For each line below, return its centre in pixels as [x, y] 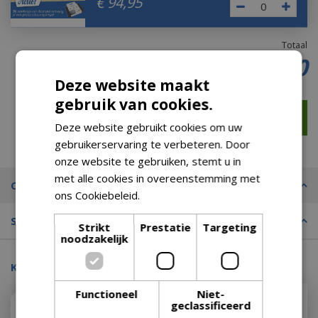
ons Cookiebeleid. [99, 195]
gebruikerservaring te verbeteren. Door [153, 144]
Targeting [230, 227]
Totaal [295, 44]
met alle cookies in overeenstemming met [158, 178]
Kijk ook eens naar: [61, 267]
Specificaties [45, 221]
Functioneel [106, 294]
